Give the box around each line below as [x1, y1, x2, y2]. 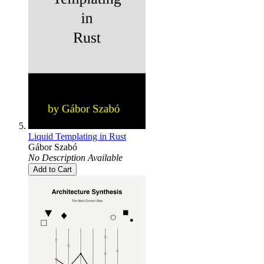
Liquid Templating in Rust [28, 131, 126, 141]
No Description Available [28, 152, 123, 163]
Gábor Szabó [28, 141, 77, 152]
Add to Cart [33, 164, 72, 174]
